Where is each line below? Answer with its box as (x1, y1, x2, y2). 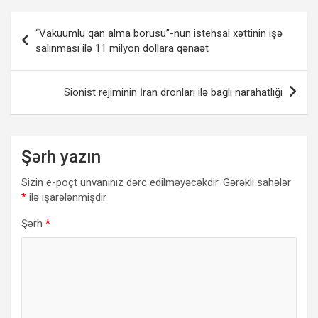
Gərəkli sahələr (223, 175, 291, 189)
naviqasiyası (10, 34, 110, 55)
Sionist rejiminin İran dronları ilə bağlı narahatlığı (64, 85, 283, 99)
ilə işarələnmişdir (26, 190, 106, 204)
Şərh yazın (21, 146, 101, 167)
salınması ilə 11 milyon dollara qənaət (35, 41, 209, 55)
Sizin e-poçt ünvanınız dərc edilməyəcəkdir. (21, 175, 220, 189)
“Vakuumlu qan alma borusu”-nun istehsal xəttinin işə (35, 26, 283, 40)
